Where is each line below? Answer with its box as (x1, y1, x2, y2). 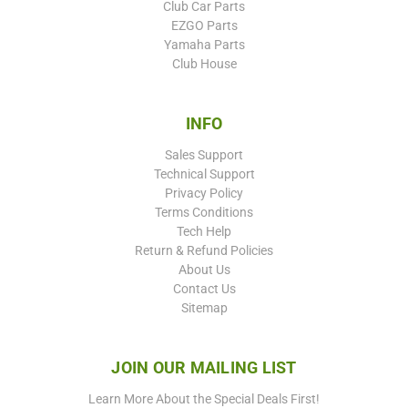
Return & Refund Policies (135, 242, 273, 258)
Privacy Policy (165, 185, 243, 200)
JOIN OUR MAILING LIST (111, 358, 297, 377)
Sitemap (180, 300, 228, 315)
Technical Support (153, 166, 255, 181)
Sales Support (165, 147, 243, 162)
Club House (171, 56, 237, 71)
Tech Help (177, 223, 231, 239)
